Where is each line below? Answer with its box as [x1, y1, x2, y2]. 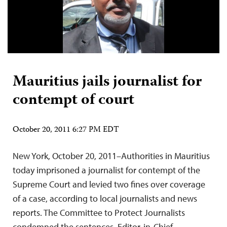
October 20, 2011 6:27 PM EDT [13, 124, 119, 137]
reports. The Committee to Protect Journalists [13, 207, 185, 218]
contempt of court [13, 88, 134, 113]
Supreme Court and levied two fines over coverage [13, 178, 205, 190]
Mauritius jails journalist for [13, 70, 202, 95]
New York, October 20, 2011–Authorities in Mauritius [13, 150, 210, 162]
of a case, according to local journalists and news [13, 193, 197, 204]
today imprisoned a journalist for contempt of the [13, 164, 200, 176]
